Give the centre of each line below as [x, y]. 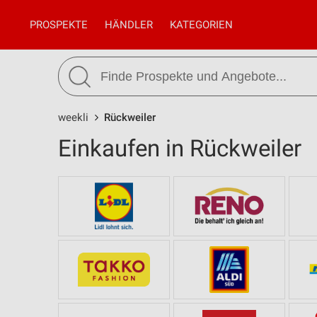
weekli [73, 117]
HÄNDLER [129, 25]
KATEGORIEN [201, 25]
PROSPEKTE [59, 25]
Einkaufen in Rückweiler [180, 148]
